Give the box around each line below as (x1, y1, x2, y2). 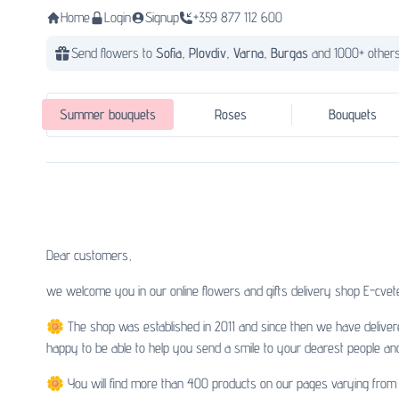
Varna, (233, 45, 271, 61)
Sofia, (156, 45, 189, 61)
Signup (145, 9, 179, 26)
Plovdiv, (189, 45, 233, 61)
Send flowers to (71, 45, 156, 61)
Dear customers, (46, 247, 132, 265)
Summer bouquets (60, 106, 157, 124)
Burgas (271, 45, 312, 61)
